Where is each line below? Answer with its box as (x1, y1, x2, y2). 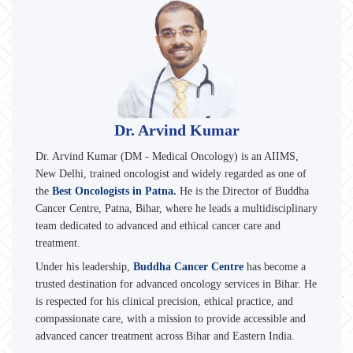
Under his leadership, (35, 261, 133, 273)
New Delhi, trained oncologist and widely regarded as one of (35, 168, 307, 180)
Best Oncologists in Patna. (52, 185, 176, 198)
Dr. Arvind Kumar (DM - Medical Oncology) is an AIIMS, (35, 150, 299, 163)
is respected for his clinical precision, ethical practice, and (35, 295, 293, 308)
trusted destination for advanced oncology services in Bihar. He (35, 278, 317, 291)
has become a (243, 261, 306, 273)
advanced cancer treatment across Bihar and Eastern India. (35, 330, 295, 343)
